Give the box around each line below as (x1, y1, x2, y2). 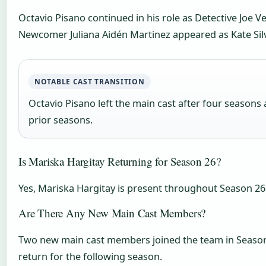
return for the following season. (18, 249, 162, 263)
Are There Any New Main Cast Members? (18, 205, 206, 220)
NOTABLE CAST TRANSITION (34, 76, 145, 87)
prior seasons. (28, 113, 93, 126)
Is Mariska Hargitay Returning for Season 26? (18, 153, 221, 169)
